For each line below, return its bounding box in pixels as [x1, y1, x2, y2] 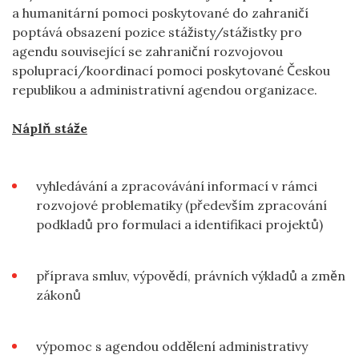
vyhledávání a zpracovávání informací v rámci [36, 177, 317, 194]
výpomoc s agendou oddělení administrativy [36, 337, 308, 354]
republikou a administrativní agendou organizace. [12, 81, 317, 98]
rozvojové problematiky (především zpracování [36, 196, 327, 213]
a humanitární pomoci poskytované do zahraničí [12, 4, 309, 21]
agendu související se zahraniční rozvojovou [12, 42, 283, 59]
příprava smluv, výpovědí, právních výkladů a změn [36, 267, 345, 284]
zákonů [36, 286, 81, 303]
